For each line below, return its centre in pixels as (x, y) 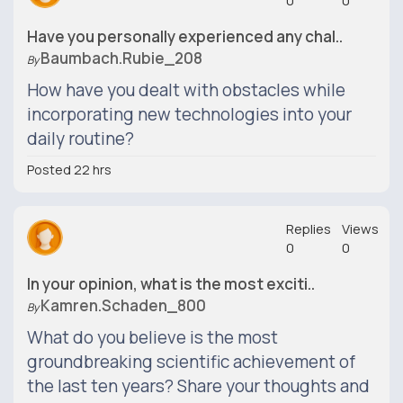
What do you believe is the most (152, 337)
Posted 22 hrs (69, 170)
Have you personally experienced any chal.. (185, 36)
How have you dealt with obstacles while (186, 90)
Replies (309, 229)
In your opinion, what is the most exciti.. (171, 284)
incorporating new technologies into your (189, 114)
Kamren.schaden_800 (123, 305)
